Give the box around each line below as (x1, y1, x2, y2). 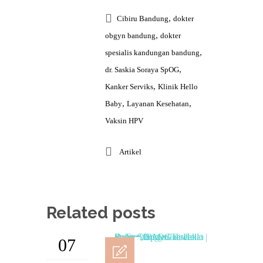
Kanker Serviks (105, 82, 153, 91)
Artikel (119, 147, 141, 156)
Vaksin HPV (105, 116, 143, 125)
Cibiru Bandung (117, 14, 168, 23)
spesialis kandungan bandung (105, 48, 200, 57)
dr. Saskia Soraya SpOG (105, 65, 179, 74)
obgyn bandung (105, 31, 156, 40)
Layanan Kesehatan (127, 99, 189, 108)
